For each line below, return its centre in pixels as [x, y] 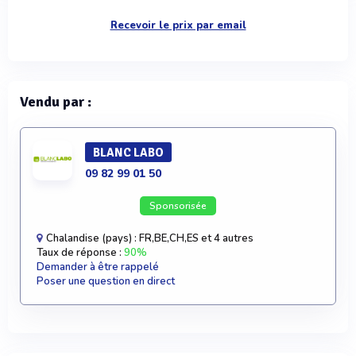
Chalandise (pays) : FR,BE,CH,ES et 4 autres [149, 238]
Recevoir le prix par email [178, 25]
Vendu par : [56, 102]
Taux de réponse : [80, 253]
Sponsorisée [178, 206]
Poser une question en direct [106, 281]
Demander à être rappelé [98, 267]
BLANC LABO [128, 153]
